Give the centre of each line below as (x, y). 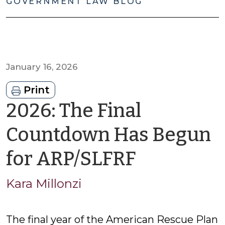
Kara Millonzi (44, 184)
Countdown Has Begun (108, 135)
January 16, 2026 (42, 67)
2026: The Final (74, 110)
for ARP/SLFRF (71, 159)
